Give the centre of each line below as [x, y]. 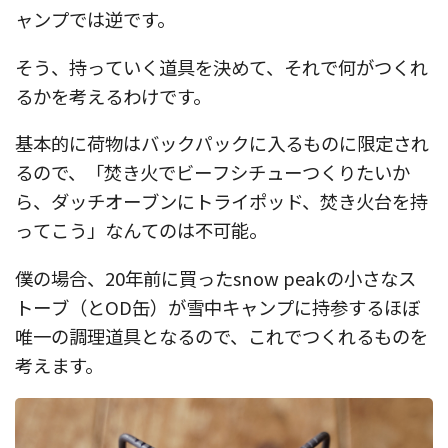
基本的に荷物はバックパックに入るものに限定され [222, 143]
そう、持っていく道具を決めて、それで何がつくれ [221, 66]
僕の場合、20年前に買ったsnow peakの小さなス [215, 277]
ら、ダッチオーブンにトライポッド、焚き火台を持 [221, 201]
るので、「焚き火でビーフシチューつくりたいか [212, 172]
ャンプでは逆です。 [95, 19]
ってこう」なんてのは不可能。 [141, 230]
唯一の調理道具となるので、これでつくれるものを [221, 335]
